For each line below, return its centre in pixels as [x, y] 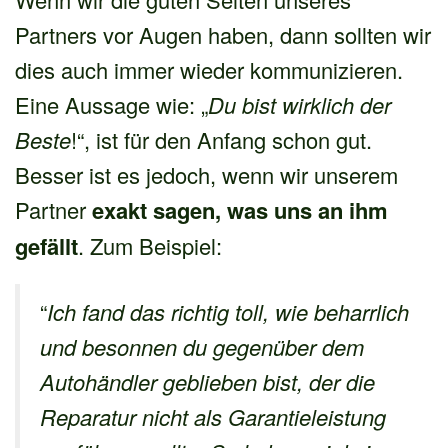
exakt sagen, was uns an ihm [240, 209]
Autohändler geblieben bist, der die [207, 381]
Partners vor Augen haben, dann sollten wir [223, 34]
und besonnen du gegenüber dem [202, 346]
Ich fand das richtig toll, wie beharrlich [228, 311]
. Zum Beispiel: [150, 245]
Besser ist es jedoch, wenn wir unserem [206, 174]
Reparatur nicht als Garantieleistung [213, 416]
